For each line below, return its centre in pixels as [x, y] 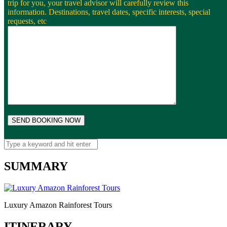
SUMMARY [36, 166]
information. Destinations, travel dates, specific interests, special [109, 12]
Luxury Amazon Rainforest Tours [58, 205]
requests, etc [27, 21]
